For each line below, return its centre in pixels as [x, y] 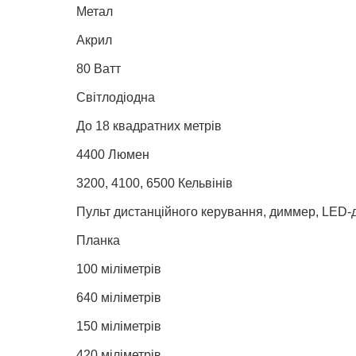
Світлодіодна [116, 97]
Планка [98, 240]
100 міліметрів [119, 269]
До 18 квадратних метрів [149, 126]
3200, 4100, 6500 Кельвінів [155, 183]
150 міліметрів [119, 326]
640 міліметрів [119, 297]
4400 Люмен [113, 154]
